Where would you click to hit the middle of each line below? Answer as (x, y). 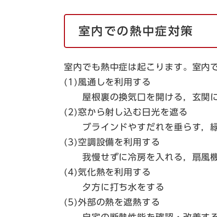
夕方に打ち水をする (114, 187)
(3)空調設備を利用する (112, 142)
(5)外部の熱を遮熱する (112, 202)
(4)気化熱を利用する (108, 172)
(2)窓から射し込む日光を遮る (126, 112)
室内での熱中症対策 (136, 31)
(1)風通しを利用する (108, 82)
